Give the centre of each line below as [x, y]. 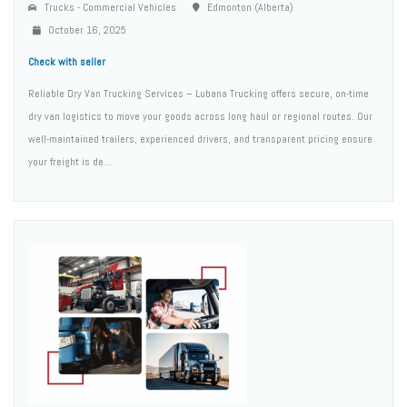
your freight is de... [70, 162]
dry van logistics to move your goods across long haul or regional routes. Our [200, 116]
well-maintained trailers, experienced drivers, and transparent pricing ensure [200, 139]
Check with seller [67, 62]
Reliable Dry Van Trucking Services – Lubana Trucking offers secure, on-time [199, 94]
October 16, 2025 [86, 30]
